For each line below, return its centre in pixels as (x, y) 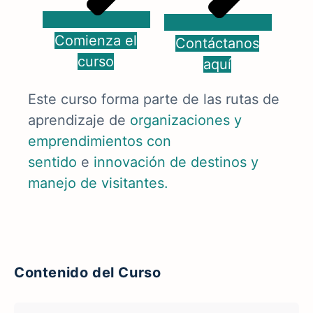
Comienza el (96, 40)
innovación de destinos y (176, 162)
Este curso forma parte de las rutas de (154, 99)
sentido (52, 162)
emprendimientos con (100, 141)
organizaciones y (186, 120)
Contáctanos (217, 43)
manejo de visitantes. (98, 183)
